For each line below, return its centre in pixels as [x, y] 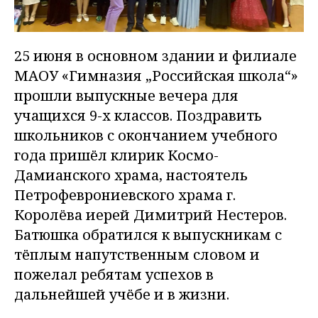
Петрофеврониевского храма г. [125, 195]
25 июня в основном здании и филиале [155, 56]
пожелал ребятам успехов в [114, 274]
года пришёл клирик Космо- [116, 155]
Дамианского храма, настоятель [131, 175]
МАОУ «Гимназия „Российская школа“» [156, 76]
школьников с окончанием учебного [146, 135]
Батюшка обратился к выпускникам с [148, 235]
